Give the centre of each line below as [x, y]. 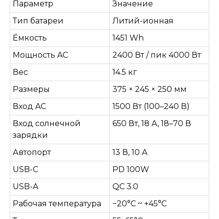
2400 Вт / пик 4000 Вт [157, 55]
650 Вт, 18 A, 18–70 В [152, 124]
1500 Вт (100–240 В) [151, 107]
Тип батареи [38, 21]
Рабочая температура [57, 204]
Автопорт [32, 153]
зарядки [30, 135]
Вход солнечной [47, 124]
